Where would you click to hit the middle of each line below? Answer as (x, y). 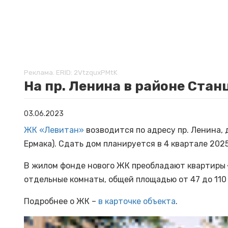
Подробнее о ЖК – (61, 201)
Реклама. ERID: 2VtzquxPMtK (71, 72)
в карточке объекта (137, 201)
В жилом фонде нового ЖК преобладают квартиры (125, 165)
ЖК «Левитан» (54, 130)
